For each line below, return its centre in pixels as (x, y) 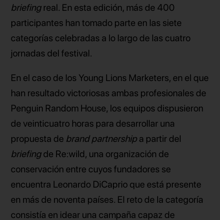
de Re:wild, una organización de (105, 154)
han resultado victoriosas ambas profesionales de (109, 93)
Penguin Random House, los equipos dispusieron (107, 108)
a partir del (159, 138)
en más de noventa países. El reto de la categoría (107, 199)
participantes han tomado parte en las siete (96, 23)
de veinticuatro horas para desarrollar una (93, 123)
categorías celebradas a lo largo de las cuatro (101, 38)
